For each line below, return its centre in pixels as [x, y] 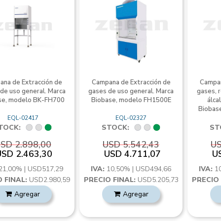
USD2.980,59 [49, 180]
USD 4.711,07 [132, 154]
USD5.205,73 [157, 180]
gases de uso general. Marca [131, 91]
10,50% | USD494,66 [139, 169]
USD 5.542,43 [131, 145]
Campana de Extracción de [131, 82]
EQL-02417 [23, 118]
